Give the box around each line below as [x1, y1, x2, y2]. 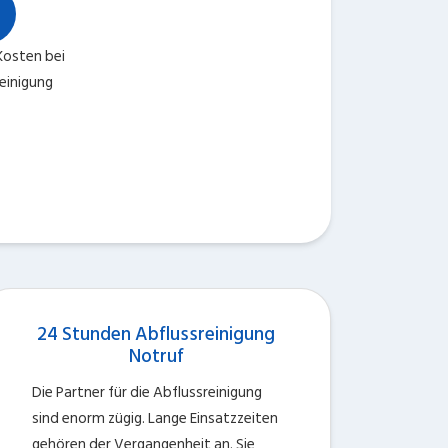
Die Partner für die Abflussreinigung [32, 380, 262, 405]
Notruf [128, 341, 184, 372]
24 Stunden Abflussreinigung [37, 319, 275, 350]
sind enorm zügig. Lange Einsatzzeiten [32, 406, 278, 431]
